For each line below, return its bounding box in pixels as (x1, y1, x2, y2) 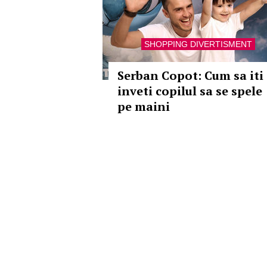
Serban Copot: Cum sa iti (117, 67, 263, 83)
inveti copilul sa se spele (117, 83, 262, 99)
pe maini (117, 98, 170, 114)
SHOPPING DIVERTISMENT (144, 39, 252, 49)
